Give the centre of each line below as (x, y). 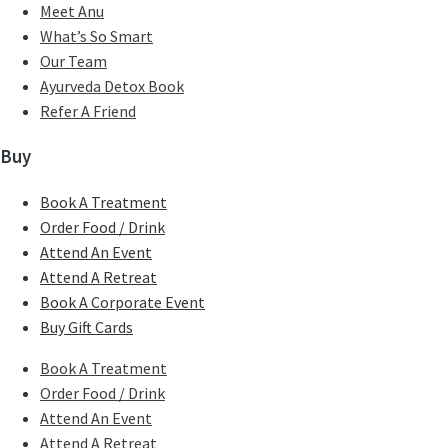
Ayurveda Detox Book (112, 85)
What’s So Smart (96, 35)
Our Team (73, 60)
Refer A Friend (88, 110)
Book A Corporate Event (122, 301)
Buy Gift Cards (86, 326)
